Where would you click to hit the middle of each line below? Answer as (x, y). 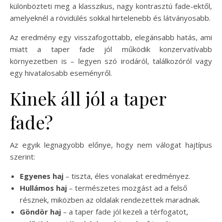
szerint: (23, 156)
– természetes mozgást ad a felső (127, 188)
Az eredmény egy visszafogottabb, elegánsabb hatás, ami (111, 37)
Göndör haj (40, 211)
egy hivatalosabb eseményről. (61, 73)
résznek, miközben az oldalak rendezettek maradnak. (110, 199)
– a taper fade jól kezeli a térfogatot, (125, 211)
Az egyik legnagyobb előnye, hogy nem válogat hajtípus (111, 144)
